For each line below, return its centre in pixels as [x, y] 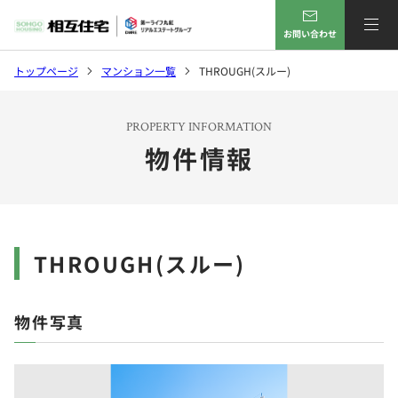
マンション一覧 [139, 71]
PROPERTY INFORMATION [199, 127]
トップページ [46, 71]
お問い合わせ [310, 33]
